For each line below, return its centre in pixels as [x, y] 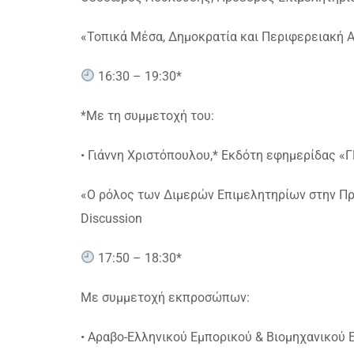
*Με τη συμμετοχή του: [147, 115]
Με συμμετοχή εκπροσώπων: [165, 297]
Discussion [111, 218]
